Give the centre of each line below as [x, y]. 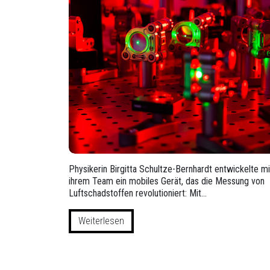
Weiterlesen [101, 221]
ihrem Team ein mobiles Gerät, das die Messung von [167, 181]
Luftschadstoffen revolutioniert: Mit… [138, 193]
